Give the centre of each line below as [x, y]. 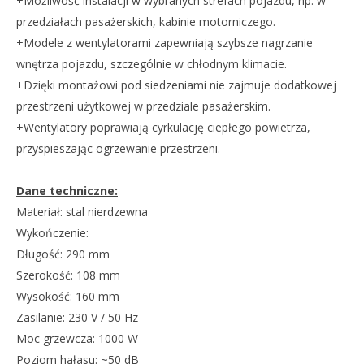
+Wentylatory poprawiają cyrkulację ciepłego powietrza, [163, 127]
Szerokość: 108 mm [68, 275]
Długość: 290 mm [63, 253]
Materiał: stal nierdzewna [82, 211]
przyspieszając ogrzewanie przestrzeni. [118, 148]
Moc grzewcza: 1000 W [77, 338]
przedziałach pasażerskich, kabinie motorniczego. [146, 21]
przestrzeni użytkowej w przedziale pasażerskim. [143, 106]
